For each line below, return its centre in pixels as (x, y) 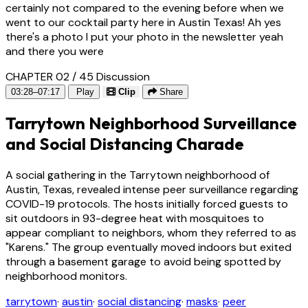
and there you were (55, 51)
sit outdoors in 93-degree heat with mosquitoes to (135, 218)
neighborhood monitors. (66, 276)
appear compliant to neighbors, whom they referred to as (151, 232)
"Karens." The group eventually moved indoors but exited (148, 247)
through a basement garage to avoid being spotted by (143, 261)
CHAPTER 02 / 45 (49, 76)
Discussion (123, 76)
